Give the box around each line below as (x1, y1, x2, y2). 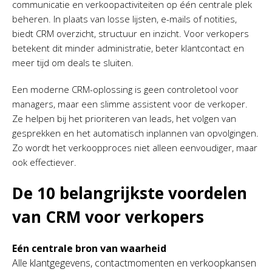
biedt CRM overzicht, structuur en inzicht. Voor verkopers (12, 27, 249, 39)
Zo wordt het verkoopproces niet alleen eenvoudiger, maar (12, 141, 257, 154)
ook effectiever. (12, 156, 76, 168)
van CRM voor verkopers (12, 206, 204, 228)
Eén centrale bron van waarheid (12, 242, 166, 255)
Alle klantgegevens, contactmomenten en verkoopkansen (12, 256, 256, 270)
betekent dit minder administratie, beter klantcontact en (12, 42, 244, 54)
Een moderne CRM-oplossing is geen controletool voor (12, 83, 239, 95)
